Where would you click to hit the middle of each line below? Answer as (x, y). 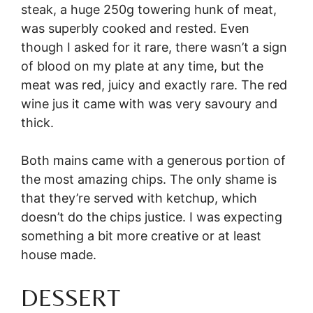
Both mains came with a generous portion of (153, 161)
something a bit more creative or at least (141, 236)
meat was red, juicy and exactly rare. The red (154, 85)
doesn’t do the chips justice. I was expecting (152, 217)
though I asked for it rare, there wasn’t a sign (154, 48)
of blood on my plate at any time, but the (142, 66)
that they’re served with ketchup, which (139, 198)
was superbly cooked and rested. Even (135, 29)
